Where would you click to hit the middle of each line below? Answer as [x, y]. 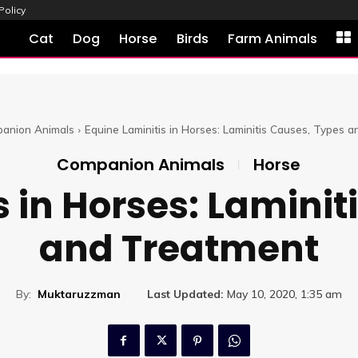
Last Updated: [185, 294]
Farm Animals [273, 39]
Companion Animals [141, 165]
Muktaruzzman [79, 294]
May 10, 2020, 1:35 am [284, 294]
